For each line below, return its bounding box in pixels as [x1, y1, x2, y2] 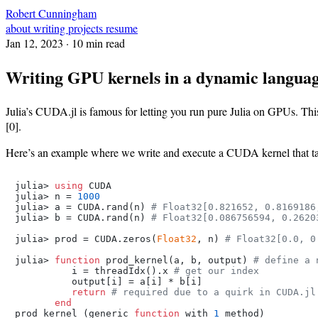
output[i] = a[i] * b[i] [15, 275, 202, 287]
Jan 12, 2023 [6, 35, 63, 50]
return [72, 286, 106, 297]
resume [106, 21, 138, 35]
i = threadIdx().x [15, 265, 174, 276]
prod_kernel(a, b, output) [100, 254, 253, 265]
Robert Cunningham [6, 6, 97, 21]
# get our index [174, 265, 259, 276]
